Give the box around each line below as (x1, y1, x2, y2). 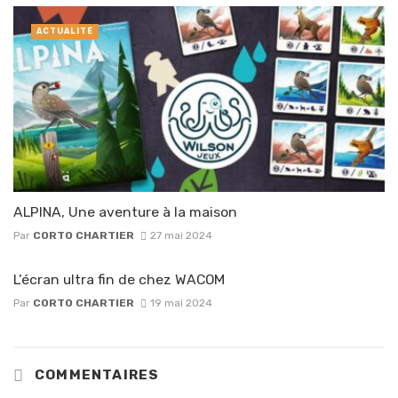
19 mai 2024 (149, 297, 212, 310)
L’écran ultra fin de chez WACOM (13, 270, 225, 288)
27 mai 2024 (149, 228, 212, 242)
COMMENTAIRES (30, 367, 160, 384)
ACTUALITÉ (36, 26, 93, 36)
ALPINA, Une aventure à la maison (13, 203, 237, 220)
